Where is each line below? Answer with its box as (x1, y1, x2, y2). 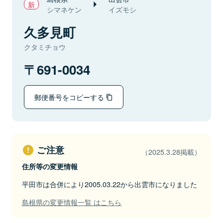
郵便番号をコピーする (34, 92, 106, 102)
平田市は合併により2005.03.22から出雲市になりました (22, 179, 197, 189)
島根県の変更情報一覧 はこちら (22, 197, 121, 207)
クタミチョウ (24, 42, 66, 52)
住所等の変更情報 (22, 161, 78, 171)
